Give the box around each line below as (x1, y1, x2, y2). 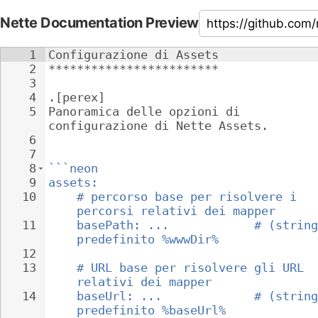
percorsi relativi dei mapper (77, 204, 275, 218)
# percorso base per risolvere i (77, 190, 304, 204)
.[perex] (48, 90, 105, 104)
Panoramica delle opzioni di (48, 104, 247, 119)
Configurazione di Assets (48, 48, 219, 62)
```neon (48, 161, 98, 175)
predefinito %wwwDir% (77, 232, 219, 246)
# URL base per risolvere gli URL (77, 261, 311, 275)
